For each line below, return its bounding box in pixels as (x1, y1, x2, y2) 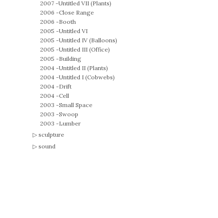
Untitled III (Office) (59, 46, 110, 53)
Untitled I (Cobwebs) (59, 73, 115, 81)
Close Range (59, 9, 94, 16)
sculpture (38, 131, 65, 138)
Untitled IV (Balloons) (59, 36, 118, 44)
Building (59, 55, 82, 62)
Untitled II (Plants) (59, 64, 109, 72)
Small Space (59, 101, 93, 109)
